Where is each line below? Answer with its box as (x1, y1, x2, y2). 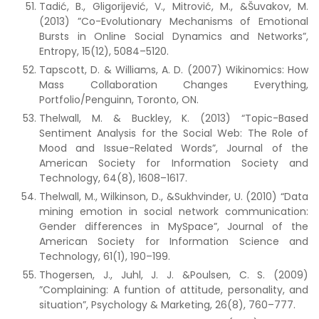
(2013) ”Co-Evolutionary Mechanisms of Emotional (39, 14, 308, 28)
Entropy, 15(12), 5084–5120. (39, 44, 169, 58)
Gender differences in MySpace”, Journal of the (39, 219, 308, 234)
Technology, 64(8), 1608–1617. (39, 171, 187, 185)
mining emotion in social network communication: (39, 204, 308, 219)
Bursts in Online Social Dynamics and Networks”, (39, 29, 308, 43)
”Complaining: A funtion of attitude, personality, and (39, 283, 308, 297)
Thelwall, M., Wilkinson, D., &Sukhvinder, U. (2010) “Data (39, 189, 308, 204)
